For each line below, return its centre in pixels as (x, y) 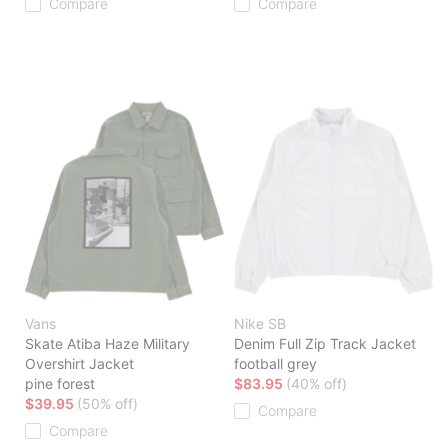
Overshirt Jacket (79, 364)
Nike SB (260, 324)
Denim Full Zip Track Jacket (325, 344)
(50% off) (107, 404)
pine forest (60, 384)
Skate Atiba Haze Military (107, 344)
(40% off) (316, 384)
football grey (275, 364)
